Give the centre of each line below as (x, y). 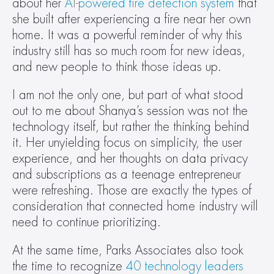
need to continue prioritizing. (90, 222)
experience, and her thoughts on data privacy (130, 159)
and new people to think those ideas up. (120, 67)
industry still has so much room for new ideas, (129, 51)
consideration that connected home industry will (135, 206)
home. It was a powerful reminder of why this (127, 35)
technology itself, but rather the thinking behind (131, 127)
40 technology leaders (185, 266)
